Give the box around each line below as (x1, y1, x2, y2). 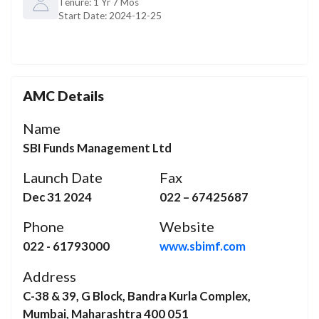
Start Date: (58, 10, 109, 22)
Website (159, 218, 214, 236)
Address (23, 267, 76, 285)
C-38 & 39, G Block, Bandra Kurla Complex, (23, 288, 251, 303)
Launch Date (23, 169, 103, 187)
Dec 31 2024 (23, 189, 92, 205)
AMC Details (23, 87, 104, 104)
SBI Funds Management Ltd (23, 140, 172, 155)
